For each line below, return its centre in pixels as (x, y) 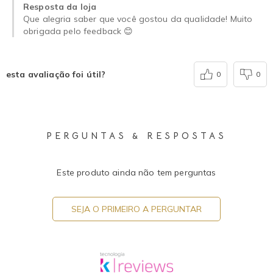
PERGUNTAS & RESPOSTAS (136, 135)
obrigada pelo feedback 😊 (78, 31)
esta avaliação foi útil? (56, 74)
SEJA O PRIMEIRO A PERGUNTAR (136, 209)
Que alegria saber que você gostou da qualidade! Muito (138, 19)
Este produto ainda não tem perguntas (136, 172)
